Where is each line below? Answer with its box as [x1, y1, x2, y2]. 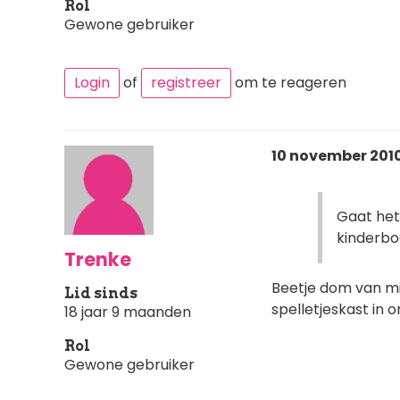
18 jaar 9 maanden [64, 301, 191, 322]
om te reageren [231, 71, 346, 93]
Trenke [64, 246, 131, 272]
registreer [151, 71, 221, 93]
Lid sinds [64, 284, 137, 302]
